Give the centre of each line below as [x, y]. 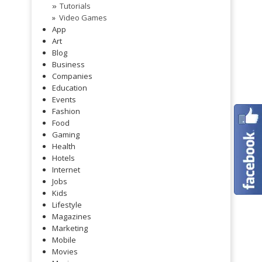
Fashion [66, 111]
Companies [72, 76]
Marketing [70, 228]
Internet [66, 170]
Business [68, 65]
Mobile [64, 240]
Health [64, 146]
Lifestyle [67, 205]
